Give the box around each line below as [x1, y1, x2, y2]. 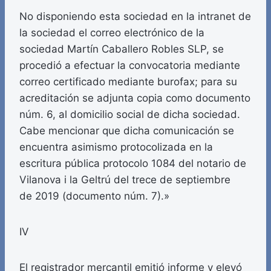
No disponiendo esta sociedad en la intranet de [19, 10, 251, 23]
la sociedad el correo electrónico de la [19, 27, 204, 39]
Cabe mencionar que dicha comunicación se [19, 125, 234, 137]
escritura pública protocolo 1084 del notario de [19, 157, 246, 170]
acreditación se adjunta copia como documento [19, 92, 250, 105]
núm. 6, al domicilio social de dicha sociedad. [19, 108, 240, 121]
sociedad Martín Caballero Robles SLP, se [19, 43, 224, 56]
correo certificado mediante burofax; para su [19, 76, 237, 88]
